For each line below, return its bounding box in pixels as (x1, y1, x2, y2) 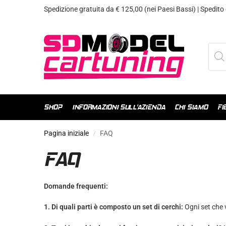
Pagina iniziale (44, 129, 89, 137)
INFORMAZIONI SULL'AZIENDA (72, 103, 165, 111)
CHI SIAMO (175, 103, 208, 111)
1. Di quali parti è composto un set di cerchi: (44, 203, 183, 211)
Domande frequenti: (44, 182, 108, 190)
